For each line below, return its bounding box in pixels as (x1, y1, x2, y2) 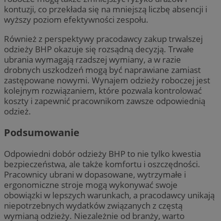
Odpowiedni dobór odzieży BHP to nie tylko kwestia (4, 147, 201, 159)
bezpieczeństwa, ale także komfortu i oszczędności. (4, 158, 200, 170)
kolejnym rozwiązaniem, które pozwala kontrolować (4, 84, 202, 96)
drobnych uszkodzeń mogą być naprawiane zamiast (4, 64, 201, 75)
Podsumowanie (4, 125, 79, 139)
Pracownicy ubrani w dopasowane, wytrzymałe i (4, 168, 186, 180)
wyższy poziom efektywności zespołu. (4, 14, 148, 26)
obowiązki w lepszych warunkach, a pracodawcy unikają (4, 189, 215, 201)
